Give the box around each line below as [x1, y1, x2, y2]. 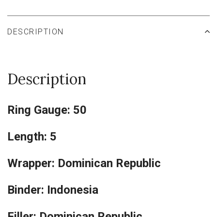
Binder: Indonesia [7, 183, 98, 197]
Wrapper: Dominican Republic [7, 156, 161, 170]
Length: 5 [7, 129, 57, 143]
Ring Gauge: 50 [7, 103, 87, 117]
